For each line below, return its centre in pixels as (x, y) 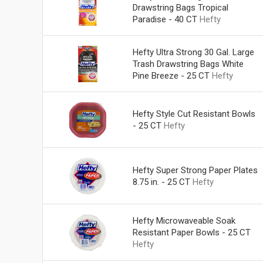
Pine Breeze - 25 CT (171, 75)
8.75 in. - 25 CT (161, 182)
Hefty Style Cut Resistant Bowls (194, 114)
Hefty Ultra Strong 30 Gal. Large (193, 52)
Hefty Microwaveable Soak (184, 221)
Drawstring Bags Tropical (180, 7)
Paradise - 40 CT (165, 19)
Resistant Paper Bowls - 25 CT (191, 232)
